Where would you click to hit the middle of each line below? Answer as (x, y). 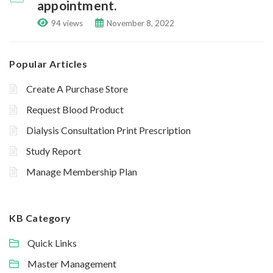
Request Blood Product (75, 109)
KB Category (40, 218)
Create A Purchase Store (77, 89)
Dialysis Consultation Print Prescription (108, 130)
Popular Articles (48, 64)
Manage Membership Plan (82, 172)
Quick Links (52, 243)
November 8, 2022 (140, 23)
